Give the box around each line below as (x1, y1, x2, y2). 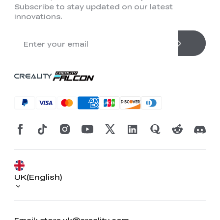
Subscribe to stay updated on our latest (14, 1, 173, 11)
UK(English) (14, 170, 62, 182)
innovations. (14, 11, 62, 21)
